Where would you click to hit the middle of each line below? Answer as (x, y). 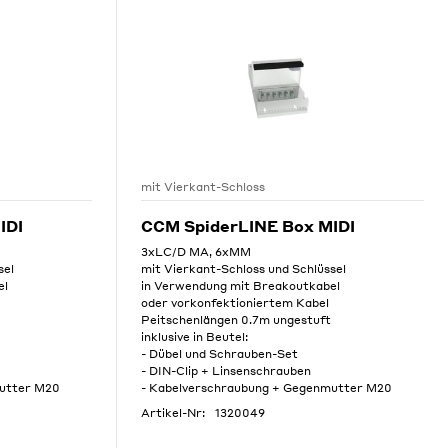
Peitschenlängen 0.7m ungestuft (235, 320)
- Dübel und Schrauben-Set (219, 354)
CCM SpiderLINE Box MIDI (247, 226)
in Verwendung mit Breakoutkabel (240, 286)
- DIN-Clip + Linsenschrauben (225, 371)
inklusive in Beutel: (194, 337)
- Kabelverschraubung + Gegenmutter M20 (266, 388)
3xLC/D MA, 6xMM (195, 252)
